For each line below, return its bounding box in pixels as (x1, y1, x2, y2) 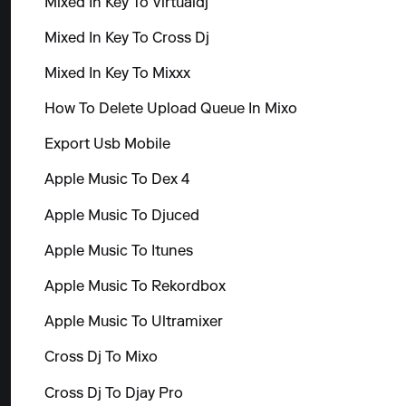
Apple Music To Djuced (43, 208, 199, 224)
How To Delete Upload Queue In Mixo (43, 102, 297, 118)
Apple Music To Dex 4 (43, 173, 189, 188)
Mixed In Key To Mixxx (43, 66, 190, 82)
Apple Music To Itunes (43, 244, 193, 259)
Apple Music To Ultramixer (43, 315, 223, 331)
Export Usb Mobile (43, 138, 170, 153)
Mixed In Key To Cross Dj (43, 31, 209, 46)
